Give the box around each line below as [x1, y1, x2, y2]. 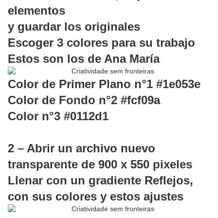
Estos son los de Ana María [8, 52, 160, 66]
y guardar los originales [8, 20, 140, 34]
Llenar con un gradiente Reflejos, [8, 174, 193, 187]
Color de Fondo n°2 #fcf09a [8, 93, 160, 107]
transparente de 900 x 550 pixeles [8, 158, 192, 171]
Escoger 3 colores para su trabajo [8, 36, 195, 50]
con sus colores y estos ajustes [8, 190, 183, 203]
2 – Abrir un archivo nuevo [8, 142, 155, 155]
